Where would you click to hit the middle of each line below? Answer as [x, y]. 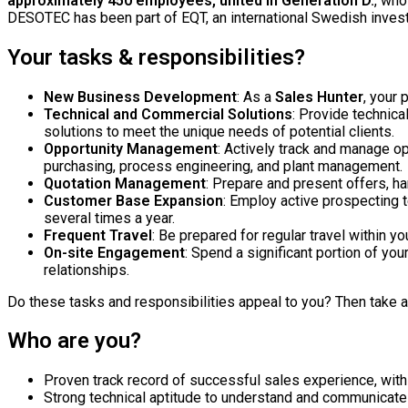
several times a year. [109, 218]
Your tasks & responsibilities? [156, 57]
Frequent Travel [98, 235]
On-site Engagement [114, 252]
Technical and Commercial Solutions [168, 114]
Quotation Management [125, 183]
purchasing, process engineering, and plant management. [223, 166]
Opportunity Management [131, 148]
